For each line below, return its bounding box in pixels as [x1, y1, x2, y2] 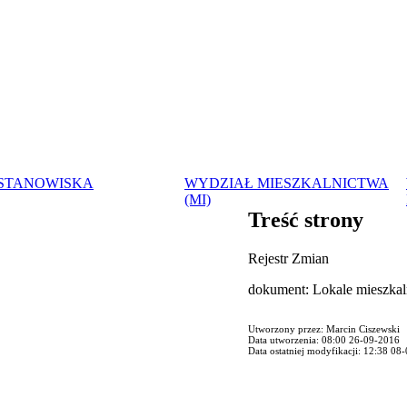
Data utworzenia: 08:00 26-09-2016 [248, 333, 400, 345]
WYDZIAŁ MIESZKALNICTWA [184, 175, 389, 192]
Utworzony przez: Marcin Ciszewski [248, 323, 400, 334]
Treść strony [248, 208, 363, 233]
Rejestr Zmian [248, 250, 329, 266]
